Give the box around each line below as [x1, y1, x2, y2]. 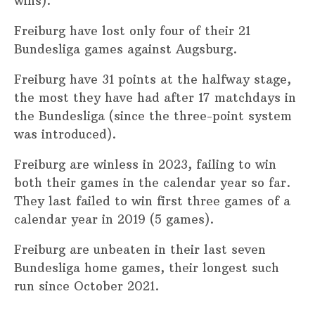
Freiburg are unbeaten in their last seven [14, 241, 266, 257]
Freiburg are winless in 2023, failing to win [14, 156, 276, 172]
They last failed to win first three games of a [14, 193, 290, 209]
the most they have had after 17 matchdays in [14, 89, 296, 105]
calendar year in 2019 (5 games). [14, 211, 214, 227]
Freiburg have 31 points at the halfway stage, [14, 71, 291, 87]
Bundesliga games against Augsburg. [14, 41, 237, 57]
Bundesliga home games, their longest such [14, 259, 279, 276]
